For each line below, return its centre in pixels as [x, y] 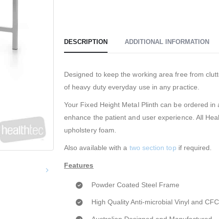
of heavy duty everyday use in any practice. [132, 87]
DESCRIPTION [86, 42]
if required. [194, 148]
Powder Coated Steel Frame [135, 185]
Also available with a [97, 148]
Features [79, 165]
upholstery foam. [90, 130]
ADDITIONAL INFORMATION [167, 42]
